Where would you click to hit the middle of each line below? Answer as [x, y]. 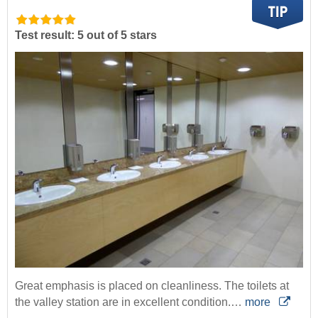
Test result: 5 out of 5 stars [86, 35]
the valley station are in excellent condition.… [130, 302]
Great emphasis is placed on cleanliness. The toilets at [152, 286]
